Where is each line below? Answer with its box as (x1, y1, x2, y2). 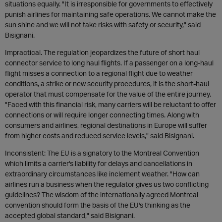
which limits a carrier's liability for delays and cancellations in (5, 159, 192, 167)
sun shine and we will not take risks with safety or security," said (5, 20, 201, 29)
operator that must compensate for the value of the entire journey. (5, 90, 211, 98)
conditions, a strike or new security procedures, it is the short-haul (5, 79, 209, 88)
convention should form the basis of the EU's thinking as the (5, 201, 190, 209)
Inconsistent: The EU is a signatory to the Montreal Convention (5, 149, 199, 157)
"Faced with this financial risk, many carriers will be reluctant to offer (5, 100, 216, 109)
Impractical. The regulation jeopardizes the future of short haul (5, 48, 200, 56)
